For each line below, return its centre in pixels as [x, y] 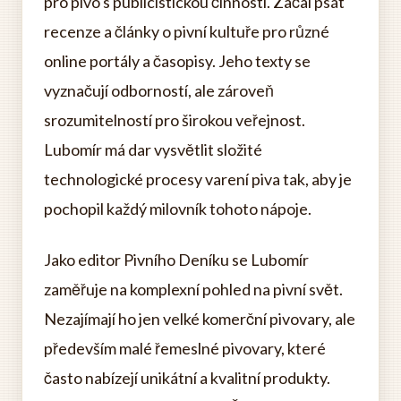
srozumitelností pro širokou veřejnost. [175, 120]
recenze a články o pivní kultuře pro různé [187, 32]
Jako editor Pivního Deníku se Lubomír [176, 260]
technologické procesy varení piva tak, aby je [198, 179]
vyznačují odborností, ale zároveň [159, 91]
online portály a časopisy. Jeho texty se [177, 61]
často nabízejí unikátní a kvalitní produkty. [187, 378]
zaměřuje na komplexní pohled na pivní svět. [193, 290]
